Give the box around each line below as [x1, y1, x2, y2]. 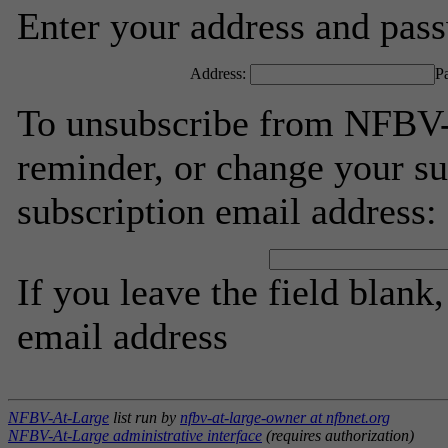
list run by [109, 409, 180, 426]
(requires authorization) [262, 427, 414, 444]
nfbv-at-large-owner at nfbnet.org [180, 409, 390, 426]
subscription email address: [17, 190, 437, 232]
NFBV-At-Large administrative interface [8, 427, 262, 444]
